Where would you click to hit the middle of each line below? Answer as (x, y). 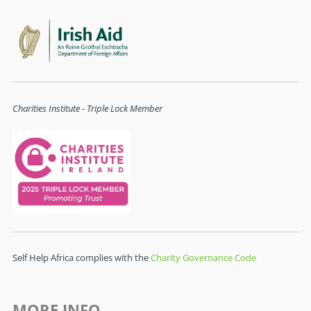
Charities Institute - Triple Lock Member (87, 108)
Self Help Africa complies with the (81, 258)
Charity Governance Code (203, 258)
